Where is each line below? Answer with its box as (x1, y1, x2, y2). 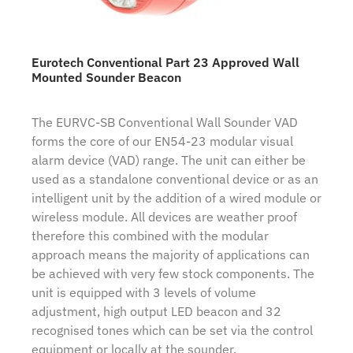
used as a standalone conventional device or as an (32, 171, 318, 188)
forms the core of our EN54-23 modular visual (32, 133, 293, 150)
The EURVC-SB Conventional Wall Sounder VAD (32, 114, 298, 131)
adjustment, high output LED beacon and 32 (32, 303, 281, 320)
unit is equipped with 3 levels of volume (32, 284, 256, 301)
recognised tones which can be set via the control (32, 322, 313, 339)
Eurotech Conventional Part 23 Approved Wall (32, 54, 299, 71)
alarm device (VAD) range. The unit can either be (32, 152, 306, 169)
